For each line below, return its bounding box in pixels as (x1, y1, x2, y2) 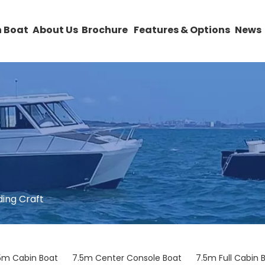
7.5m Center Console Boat (72, 252, 182, 264)
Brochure (82, 23, 128, 37)
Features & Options (133, 23, 230, 37)
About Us (33, 23, 78, 37)
